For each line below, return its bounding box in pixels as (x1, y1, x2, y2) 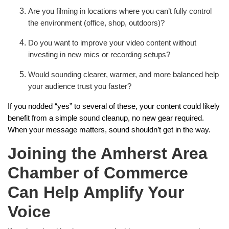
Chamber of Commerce (8, 164, 188, 182)
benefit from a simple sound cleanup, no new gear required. (8, 114, 204, 122)
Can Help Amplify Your (8, 183, 184, 201)
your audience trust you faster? (28, 82, 131, 90)
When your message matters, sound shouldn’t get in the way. (8, 126, 211, 134)
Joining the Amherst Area (8, 144, 208, 163)
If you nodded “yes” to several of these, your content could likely (8, 102, 220, 110)
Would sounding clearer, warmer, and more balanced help (28, 71, 219, 79)
